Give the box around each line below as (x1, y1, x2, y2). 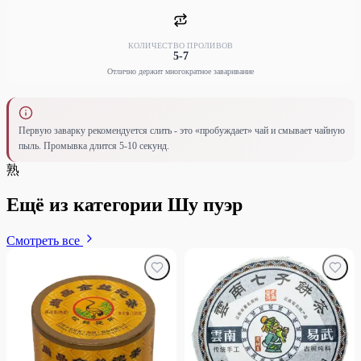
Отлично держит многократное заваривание (107, 66, 254, 76)
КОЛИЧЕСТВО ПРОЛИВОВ (127, 40, 234, 50)
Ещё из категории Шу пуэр (6, 194, 243, 216)
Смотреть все (6, 234, 83, 248)
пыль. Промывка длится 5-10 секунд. (19, 139, 169, 151)
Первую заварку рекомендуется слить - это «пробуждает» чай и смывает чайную (19, 124, 345, 136)
